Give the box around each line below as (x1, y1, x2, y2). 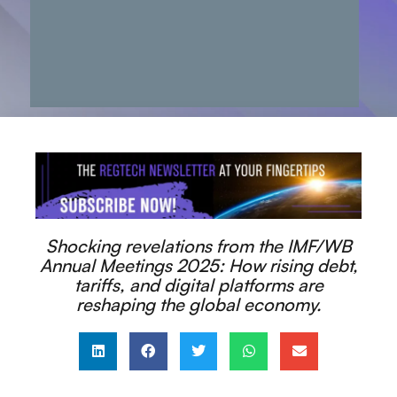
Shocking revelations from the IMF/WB (45, 234, 352, 257)
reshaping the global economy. (75, 292, 322, 315)
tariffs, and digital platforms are (74, 273, 323, 296)
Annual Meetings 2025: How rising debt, (39, 253, 358, 276)
